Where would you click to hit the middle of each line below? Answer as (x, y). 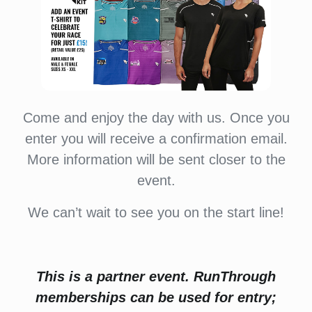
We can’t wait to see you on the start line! (156, 212)
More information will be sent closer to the (156, 159)
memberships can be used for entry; (156, 297)
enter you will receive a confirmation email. (156, 139)
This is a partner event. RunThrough (156, 276)
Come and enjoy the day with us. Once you (156, 118)
